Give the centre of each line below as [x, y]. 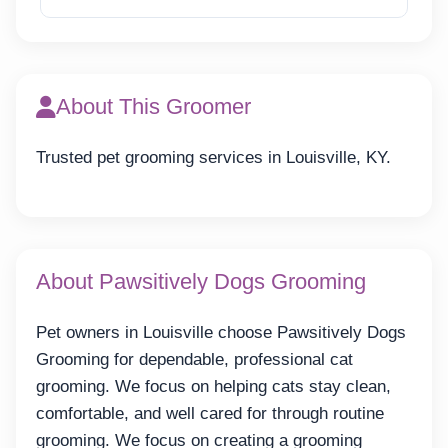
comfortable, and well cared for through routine [210, 413]
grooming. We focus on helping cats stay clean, [213, 386]
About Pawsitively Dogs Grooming [201, 281]
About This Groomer [153, 107]
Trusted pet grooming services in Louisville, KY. [213, 158]
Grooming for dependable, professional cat [194, 359]
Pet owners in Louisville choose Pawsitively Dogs [221, 332]
